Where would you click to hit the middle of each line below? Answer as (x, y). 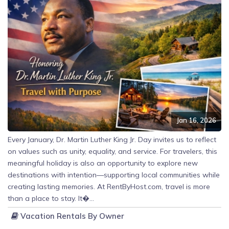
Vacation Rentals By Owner (71, 216)
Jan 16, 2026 (196, 120)
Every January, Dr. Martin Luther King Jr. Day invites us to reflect (112, 139)
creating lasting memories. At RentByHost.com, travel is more (109, 186)
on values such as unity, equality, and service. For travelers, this (112, 151)
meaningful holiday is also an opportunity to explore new (103, 163)
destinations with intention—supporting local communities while (114, 175)
